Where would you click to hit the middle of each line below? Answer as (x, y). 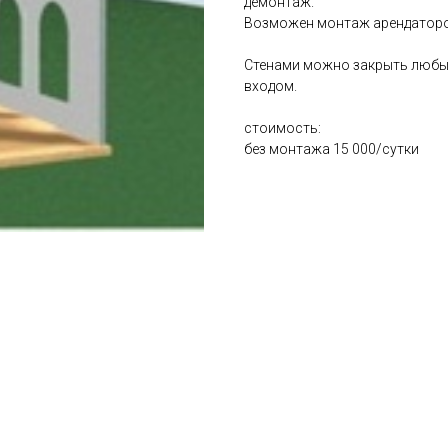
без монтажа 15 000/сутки (331, 149)
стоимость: (282, 128)
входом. (270, 86)
